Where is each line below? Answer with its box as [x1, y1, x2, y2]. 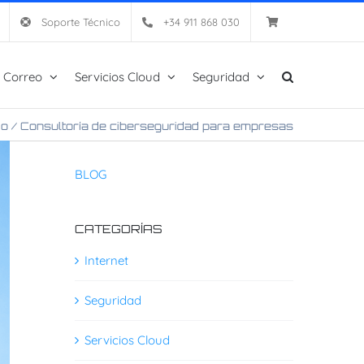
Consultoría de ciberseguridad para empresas [20, 119, 293, 132]
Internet [84, 253, 128, 269]
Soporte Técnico [41, 15, 120, 28]
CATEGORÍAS [74, 222, 162, 236]
